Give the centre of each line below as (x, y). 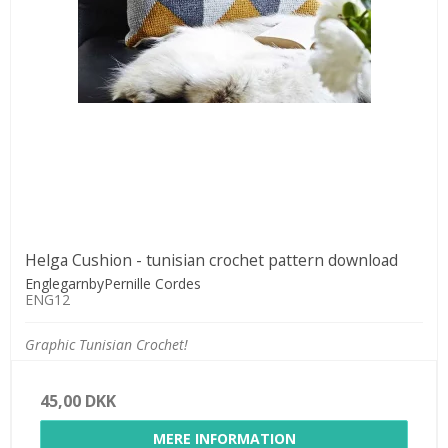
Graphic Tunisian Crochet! (106, 344)
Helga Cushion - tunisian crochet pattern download (211, 259)
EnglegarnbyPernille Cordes (113, 283)
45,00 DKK (78, 400)
